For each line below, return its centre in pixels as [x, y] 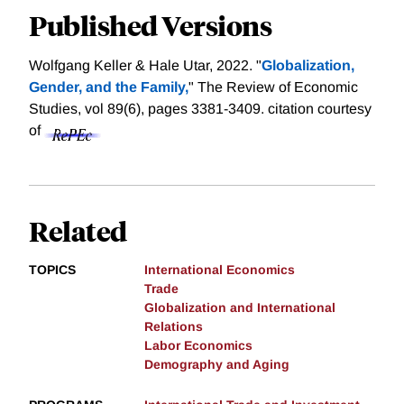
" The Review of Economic [273, 87]
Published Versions [150, 25]
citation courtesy [320, 109]
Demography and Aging [217, 365]
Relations [174, 327]
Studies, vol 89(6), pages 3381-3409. [148, 109]
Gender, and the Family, [109, 87]
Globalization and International [240, 308]
